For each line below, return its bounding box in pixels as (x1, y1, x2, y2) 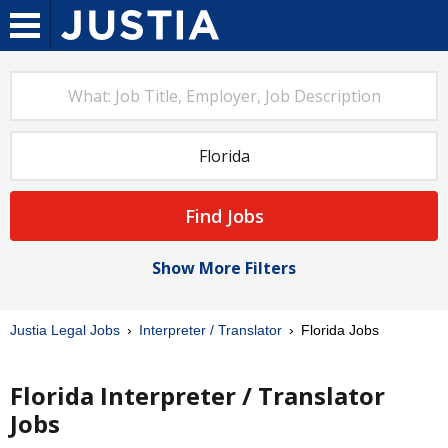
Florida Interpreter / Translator (10, 379, 385, 412)
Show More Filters (152, 257, 296, 279)
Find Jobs (184, 204, 264, 228)
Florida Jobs (297, 322, 379, 338)
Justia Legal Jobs (10, 322, 120, 338)
